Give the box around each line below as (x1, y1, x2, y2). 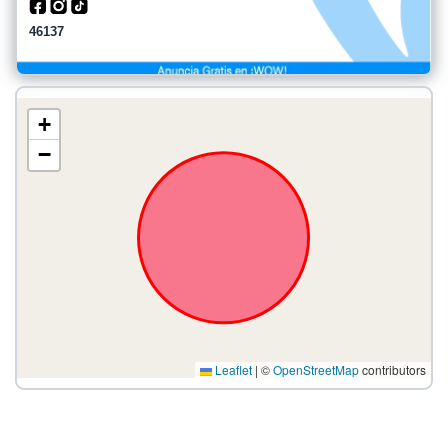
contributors (359, 361, 426, 378)
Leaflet (212, 361, 252, 378)
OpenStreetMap (273, 361, 359, 378)
